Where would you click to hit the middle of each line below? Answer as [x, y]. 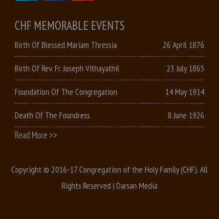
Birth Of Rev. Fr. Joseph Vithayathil [67, 68]
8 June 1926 [186, 115]
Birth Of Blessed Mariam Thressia [66, 44]
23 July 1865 [186, 68]
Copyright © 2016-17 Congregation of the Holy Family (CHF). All [109, 169]
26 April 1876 [184, 44]
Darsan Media [137, 185]
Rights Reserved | [89, 185]
